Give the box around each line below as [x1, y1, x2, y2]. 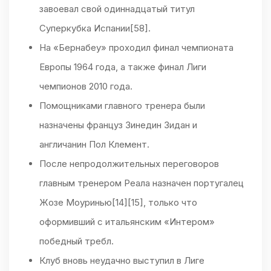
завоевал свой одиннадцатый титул [39, 3, 195, 15]
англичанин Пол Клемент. [39, 139, 149, 151]
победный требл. [39, 235, 114, 247]
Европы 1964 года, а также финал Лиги [39, 61, 206, 73]
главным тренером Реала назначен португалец [39, 177, 244, 189]
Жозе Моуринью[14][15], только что [39, 197, 197, 209]
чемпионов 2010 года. [39, 80, 132, 93]
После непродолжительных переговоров [39, 158, 219, 170]
